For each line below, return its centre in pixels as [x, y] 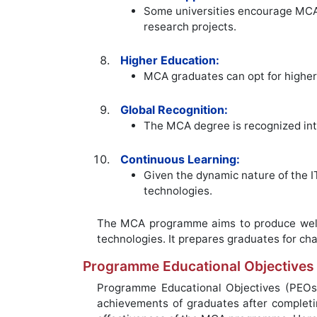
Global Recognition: [174, 110]
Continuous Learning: [180, 160]
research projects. [190, 27]
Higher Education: [170, 60]
